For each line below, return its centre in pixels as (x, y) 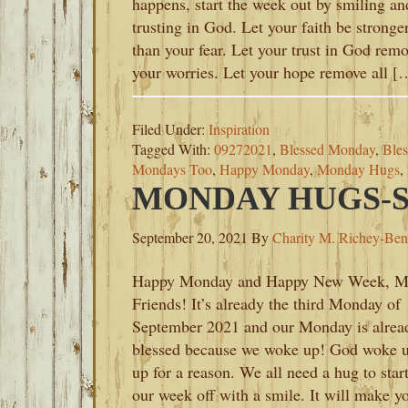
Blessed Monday (327, 149)
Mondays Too (172, 169)
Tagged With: (173, 149)
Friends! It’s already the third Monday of (266, 303)
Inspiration (239, 129)
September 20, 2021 (190, 237)
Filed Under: (170, 129)
